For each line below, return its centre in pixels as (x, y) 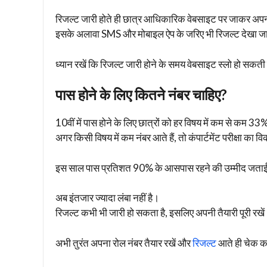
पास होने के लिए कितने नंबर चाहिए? (141, 95)
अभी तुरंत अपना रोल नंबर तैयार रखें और (124, 243)
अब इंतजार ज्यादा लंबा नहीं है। (107, 198)
